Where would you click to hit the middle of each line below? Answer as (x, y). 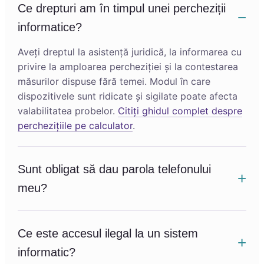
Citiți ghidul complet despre (180, 111)
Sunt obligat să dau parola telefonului (114, 169)
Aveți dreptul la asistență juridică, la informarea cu (130, 52)
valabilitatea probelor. (68, 111)
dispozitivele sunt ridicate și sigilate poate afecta (128, 96)
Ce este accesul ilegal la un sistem (108, 233)
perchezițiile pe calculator (75, 126)
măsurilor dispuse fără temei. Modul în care (114, 81)
